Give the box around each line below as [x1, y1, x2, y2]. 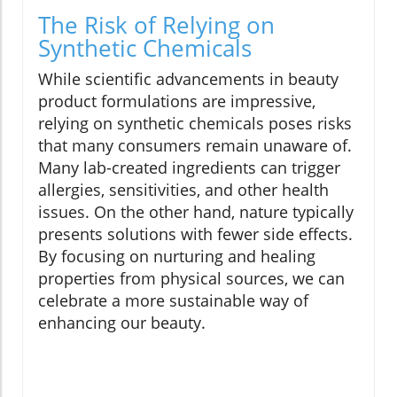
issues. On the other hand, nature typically [38, 200, 354, 222]
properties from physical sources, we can [38, 267, 345, 289]
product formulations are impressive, [38, 90, 315, 112]
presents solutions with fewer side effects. [38, 222, 353, 245]
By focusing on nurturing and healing [38, 245, 315, 267]
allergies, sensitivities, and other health [38, 178, 329, 200]
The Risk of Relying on [38, 8, 275, 41]
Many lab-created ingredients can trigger [38, 156, 340, 178]
